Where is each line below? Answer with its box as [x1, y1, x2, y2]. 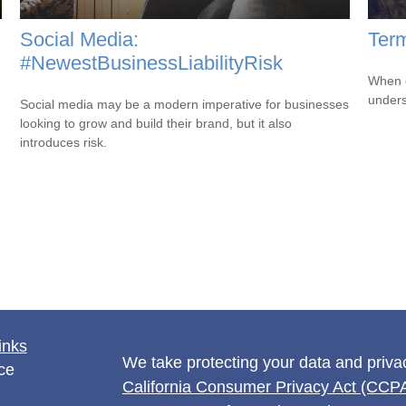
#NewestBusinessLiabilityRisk [20, 51, 284, 74]
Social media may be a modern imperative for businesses [20, 96, 350, 111]
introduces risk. [20, 134, 108, 150]
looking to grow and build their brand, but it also [20, 115, 293, 130]
